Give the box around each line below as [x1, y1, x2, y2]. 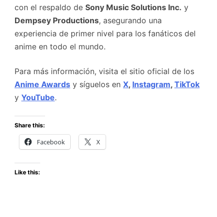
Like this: [15, 169, 40, 176]
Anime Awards [15, 79, 70, 90]
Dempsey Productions [15, 15, 99, 26]
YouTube [21, 93, 55, 103]
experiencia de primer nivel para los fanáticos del [15, 29, 196, 39]
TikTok [174, 79, 200, 90]
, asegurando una [99, 15, 162, 26]
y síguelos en [70, 79, 123, 90]
